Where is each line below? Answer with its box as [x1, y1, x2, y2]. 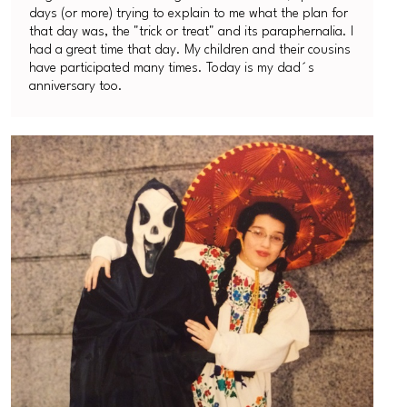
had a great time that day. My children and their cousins [29, 44, 352, 57]
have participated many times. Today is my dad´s [29, 62, 315, 75]
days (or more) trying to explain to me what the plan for [29, 7, 349, 21]
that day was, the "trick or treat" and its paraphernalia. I [29, 25, 354, 39]
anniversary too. [29, 80, 124, 94]
